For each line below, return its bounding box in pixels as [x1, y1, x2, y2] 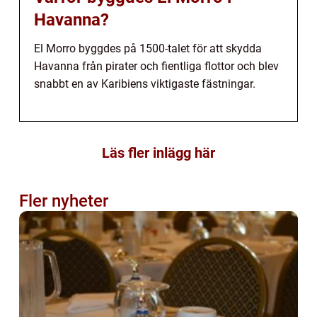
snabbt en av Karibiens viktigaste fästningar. [34, 76, 255, 91]
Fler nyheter [19, 190, 108, 211]
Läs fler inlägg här [102, 144, 215, 161]
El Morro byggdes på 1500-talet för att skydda [34, 41, 262, 55]
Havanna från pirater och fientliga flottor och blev [34, 59, 279, 73]
